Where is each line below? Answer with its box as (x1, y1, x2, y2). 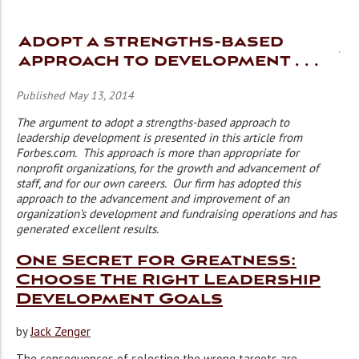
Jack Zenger (30, 324, 91, 340)
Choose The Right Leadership (16, 270, 321, 290)
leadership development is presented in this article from (16, 130, 302, 145)
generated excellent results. (16, 221, 159, 236)
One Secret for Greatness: (16, 251, 296, 271)
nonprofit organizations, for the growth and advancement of (16, 160, 319, 175)
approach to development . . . (18, 51, 319, 71)
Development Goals (16, 289, 223, 309)
